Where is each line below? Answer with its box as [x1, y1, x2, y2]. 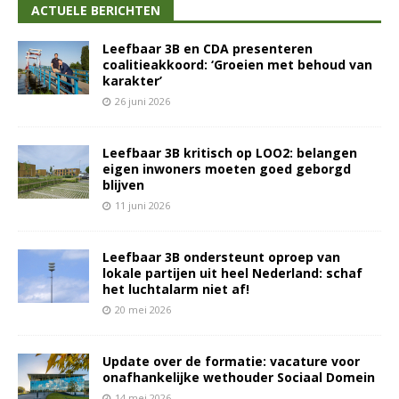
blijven [102, 176, 144, 194]
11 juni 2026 [115, 199, 170, 213]
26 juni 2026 [115, 94, 170, 109]
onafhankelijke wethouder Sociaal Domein [102, 369, 375, 387]
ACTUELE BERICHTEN [31, 2, 160, 20]
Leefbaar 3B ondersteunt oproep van [102, 248, 340, 266]
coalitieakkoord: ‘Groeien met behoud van [102, 56, 372, 74]
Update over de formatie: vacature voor [102, 353, 360, 370]
